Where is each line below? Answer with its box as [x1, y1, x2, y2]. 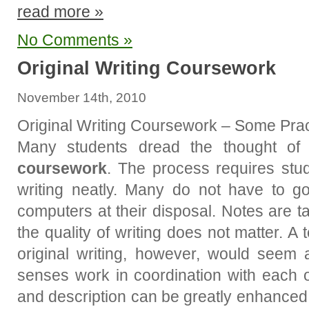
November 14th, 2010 [17, 90, 146, 105]
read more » [17, 3, 103, 21]
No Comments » [17, 31, 132, 49]
